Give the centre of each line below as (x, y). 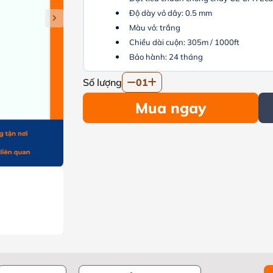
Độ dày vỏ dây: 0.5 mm (171, 13)
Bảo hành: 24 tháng (166, 57)
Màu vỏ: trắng (155, 27)
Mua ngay (170, 108)
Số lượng (103, 82)
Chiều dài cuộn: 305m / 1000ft (185, 42)
